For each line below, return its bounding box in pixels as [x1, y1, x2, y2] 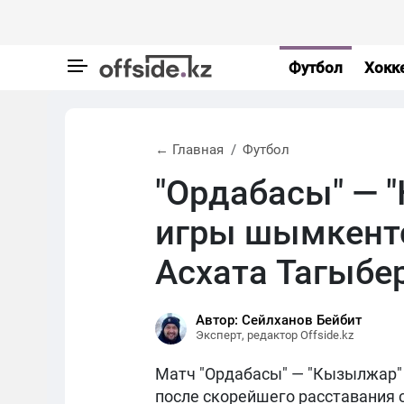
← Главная [155, 142, 224, 158]
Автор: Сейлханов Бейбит [196, 312, 362, 328]
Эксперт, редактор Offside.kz [196, 328, 353, 342]
